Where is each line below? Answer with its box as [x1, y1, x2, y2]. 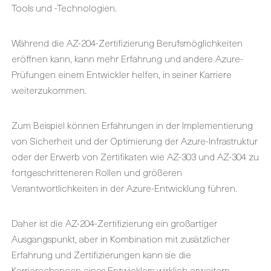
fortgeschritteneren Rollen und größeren [11, 165, 182, 179]
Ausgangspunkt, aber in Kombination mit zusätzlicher [11, 231, 230, 246]
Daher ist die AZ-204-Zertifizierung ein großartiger [11, 215, 217, 230]
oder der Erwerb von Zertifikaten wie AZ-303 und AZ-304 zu [11, 149, 259, 163]
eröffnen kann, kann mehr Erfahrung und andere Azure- [11, 51, 243, 65]
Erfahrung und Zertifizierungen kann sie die [11, 247, 191, 261]
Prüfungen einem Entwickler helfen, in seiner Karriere [11, 67, 232, 81]
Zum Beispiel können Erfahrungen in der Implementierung [11, 117, 253, 132]
